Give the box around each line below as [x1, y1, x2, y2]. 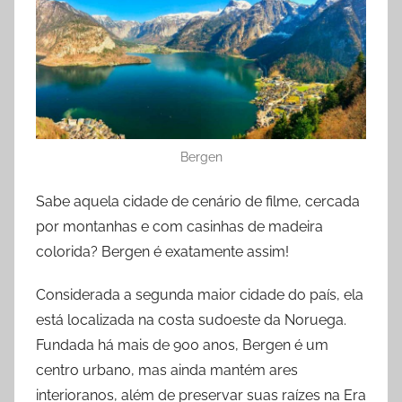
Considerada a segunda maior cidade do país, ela [36, 286, 363, 304]
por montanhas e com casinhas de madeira [36, 218, 323, 236]
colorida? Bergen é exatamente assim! [36, 243, 289, 261]
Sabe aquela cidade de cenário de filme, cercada [36, 193, 360, 211]
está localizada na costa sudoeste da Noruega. [36, 311, 350, 329]
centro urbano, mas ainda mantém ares [36, 362, 298, 380]
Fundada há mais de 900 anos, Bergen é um [36, 336, 328, 354]
